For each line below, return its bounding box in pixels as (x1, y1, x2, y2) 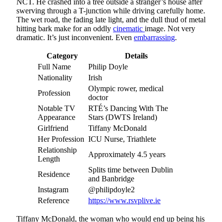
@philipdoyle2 (88, 185, 135, 194)
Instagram (38, 185, 68, 194)
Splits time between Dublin (88, 165, 173, 174)
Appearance (38, 112, 75, 121)
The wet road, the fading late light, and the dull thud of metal (16, 15, 206, 24)
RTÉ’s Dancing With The (88, 104, 168, 112)
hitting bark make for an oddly (16, 24, 113, 33)
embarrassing (134, 33, 175, 42)
